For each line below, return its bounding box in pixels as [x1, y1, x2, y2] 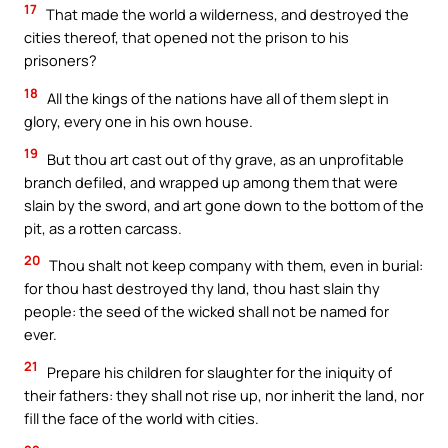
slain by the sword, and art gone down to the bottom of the [24, 194, 424, 215]
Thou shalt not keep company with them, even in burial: [46, 255, 423, 276]
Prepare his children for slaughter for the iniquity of [44, 361, 392, 382]
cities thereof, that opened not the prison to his [24, 27, 349, 48]
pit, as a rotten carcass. [24, 217, 182, 238]
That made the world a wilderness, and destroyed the [43, 4, 409, 25]
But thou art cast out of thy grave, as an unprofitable [44, 148, 404, 169]
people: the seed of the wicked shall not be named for [24, 301, 389, 322]
